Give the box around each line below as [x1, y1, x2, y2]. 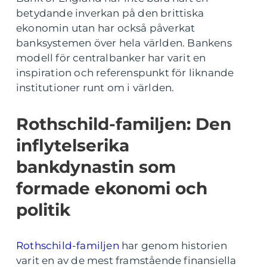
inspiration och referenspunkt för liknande [16, 67, 234, 79]
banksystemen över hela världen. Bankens [16, 37, 232, 49]
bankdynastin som [16, 157, 176, 177]
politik [16, 200, 70, 220]
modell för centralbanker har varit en [16, 52, 206, 64]
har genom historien [119, 240, 227, 252]
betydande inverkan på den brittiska [16, 7, 204, 19]
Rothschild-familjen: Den [16, 114, 231, 134]
